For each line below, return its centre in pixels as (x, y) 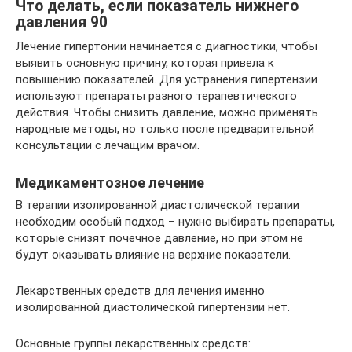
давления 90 (62, 22)
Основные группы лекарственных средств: (133, 343)
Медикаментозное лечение (110, 182)
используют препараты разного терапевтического (156, 95)
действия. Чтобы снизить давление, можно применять (167, 112)
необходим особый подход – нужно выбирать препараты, (175, 221)
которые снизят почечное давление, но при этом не (159, 238)
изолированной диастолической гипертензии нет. (153, 307)
